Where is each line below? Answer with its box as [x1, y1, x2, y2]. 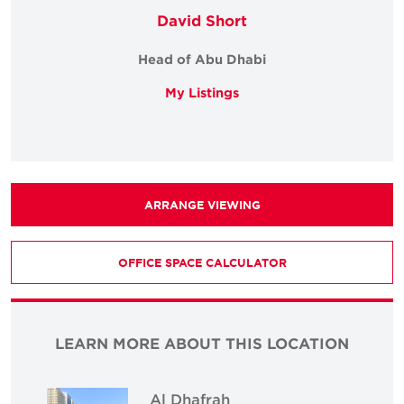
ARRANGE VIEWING [143, 197, 261, 212]
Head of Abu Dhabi [138, 51, 266, 67]
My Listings [165, 85, 239, 100]
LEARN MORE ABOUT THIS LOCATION [55, 334, 349, 352]
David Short [157, 11, 247, 29]
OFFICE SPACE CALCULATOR [117, 255, 287, 270]
